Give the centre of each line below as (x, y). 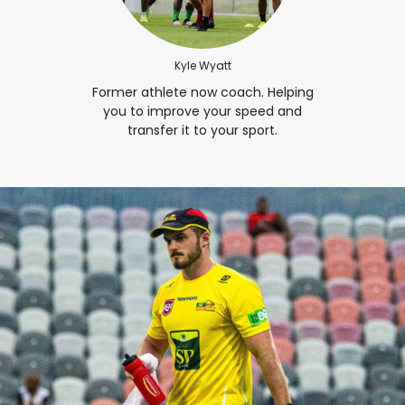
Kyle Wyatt (202, 65)
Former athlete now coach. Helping (202, 92)
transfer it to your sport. (202, 130)
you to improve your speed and (202, 111)
